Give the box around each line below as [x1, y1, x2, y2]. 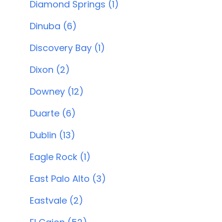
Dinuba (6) [30, 20, 77, 32]
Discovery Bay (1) [30, 42, 105, 54]
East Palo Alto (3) [30, 172, 106, 185]
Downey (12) [30, 85, 84, 98]
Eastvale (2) [30, 194, 83, 207]
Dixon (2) [30, 63, 70, 76]
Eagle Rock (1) [30, 151, 91, 163]
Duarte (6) [30, 107, 76, 119]
